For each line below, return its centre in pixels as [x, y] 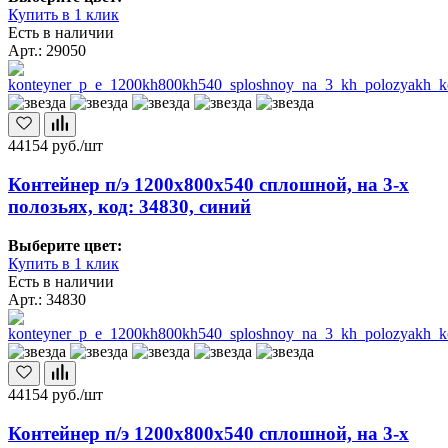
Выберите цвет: [65, 245]
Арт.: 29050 [47, 51]
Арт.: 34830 [47, 299]
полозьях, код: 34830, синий [129, 207]
